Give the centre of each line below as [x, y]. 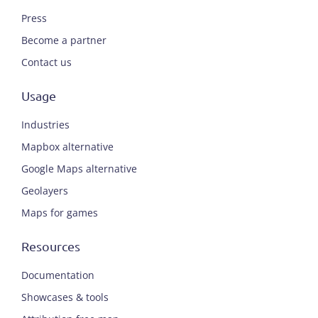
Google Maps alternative [79, 169]
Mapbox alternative [67, 147]
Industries [45, 125]
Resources [51, 246]
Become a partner [64, 40]
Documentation [58, 275]
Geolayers [45, 191]
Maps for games [60, 213]
